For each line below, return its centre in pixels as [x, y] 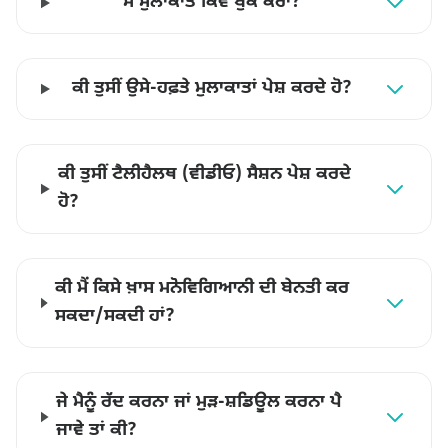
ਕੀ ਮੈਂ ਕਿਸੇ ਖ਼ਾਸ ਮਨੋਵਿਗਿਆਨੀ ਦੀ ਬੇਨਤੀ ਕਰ [202, 288]
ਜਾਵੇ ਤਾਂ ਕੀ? [97, 430]
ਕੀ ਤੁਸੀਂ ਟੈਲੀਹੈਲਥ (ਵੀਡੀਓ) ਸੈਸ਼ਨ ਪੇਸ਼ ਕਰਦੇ [204, 174]
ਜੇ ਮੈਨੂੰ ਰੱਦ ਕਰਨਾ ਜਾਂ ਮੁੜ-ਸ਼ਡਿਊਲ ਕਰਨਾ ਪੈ [199, 402]
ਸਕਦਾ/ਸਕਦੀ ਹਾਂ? [115, 316]
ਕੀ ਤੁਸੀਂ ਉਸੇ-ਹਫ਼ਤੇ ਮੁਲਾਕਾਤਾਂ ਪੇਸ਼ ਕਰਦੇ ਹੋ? [212, 88]
